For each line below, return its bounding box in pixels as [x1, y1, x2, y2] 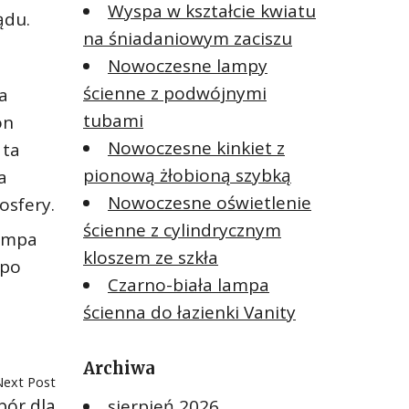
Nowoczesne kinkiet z [108, 135, 285, 160]
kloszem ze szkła [83, 245, 218, 269]
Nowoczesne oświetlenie [108, 190, 311, 215]
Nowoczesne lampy [108, 53, 267, 78]
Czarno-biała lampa [108, 272, 269, 297]
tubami [83, 108, 143, 132]
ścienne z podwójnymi [83, 80, 267, 105]
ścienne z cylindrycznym [83, 217, 281, 242]
